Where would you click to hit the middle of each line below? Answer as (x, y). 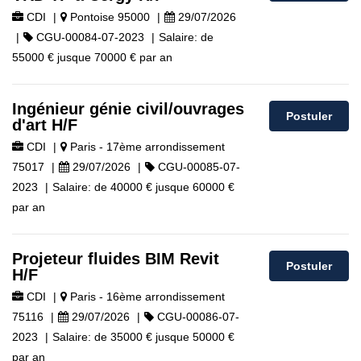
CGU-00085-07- (197, 167)
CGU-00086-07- (197, 317)
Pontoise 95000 (108, 17)
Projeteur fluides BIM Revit (116, 259)
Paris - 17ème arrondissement (146, 147)
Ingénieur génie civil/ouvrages (128, 109)
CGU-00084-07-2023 (89, 37)
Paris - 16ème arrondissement (146, 297)
